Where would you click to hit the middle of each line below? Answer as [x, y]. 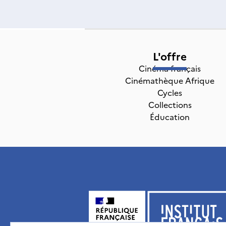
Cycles [170, 92]
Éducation [170, 117]
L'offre [170, 56]
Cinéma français [170, 68]
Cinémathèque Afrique [170, 80]
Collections [170, 104]
